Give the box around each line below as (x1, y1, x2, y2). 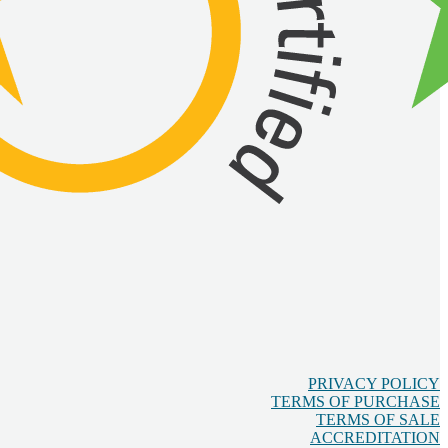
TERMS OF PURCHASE (271, 393, 440, 411)
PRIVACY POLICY (308, 375, 440, 393)
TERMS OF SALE (316, 411, 440, 429)
